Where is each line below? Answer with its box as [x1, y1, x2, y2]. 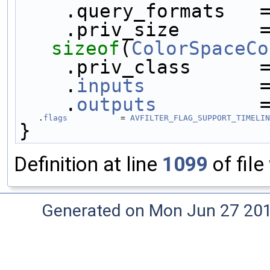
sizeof [51, 37, 120, 59]
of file [208, 152, 269, 176]
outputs [77, 93, 157, 115]
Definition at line [14, 152, 162, 176]
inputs [77, 74, 145, 96]
